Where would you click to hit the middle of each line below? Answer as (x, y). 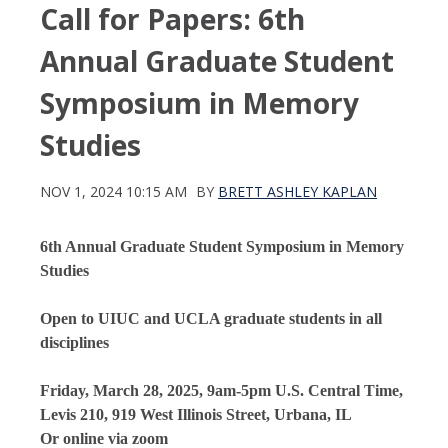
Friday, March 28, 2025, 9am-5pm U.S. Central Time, (221, 391)
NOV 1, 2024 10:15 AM (113, 192)
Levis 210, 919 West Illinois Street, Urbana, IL (196, 415)
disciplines (74, 343)
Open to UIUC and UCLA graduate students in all (211, 319)
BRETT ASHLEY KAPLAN (297, 192)
